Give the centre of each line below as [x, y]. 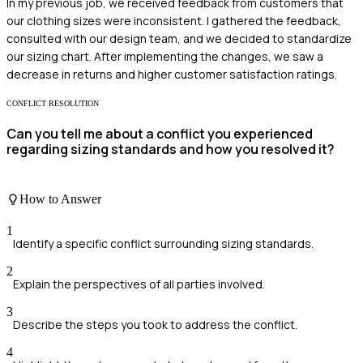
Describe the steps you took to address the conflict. [155, 325]
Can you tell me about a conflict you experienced [160, 134]
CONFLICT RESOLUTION [53, 104]
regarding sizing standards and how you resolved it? [171, 149]
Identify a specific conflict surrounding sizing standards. [163, 244]
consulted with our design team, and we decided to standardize [179, 39]
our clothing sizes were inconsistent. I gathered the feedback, [174, 21]
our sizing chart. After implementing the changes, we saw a [165, 57]
